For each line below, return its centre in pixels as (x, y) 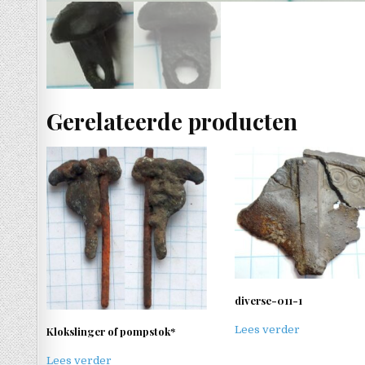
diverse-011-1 (268, 300)
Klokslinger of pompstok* (111, 331)
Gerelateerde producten (172, 121)
